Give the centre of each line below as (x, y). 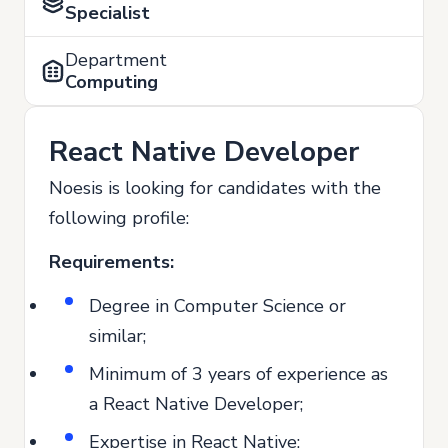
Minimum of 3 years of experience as (238, 373)
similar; (117, 335)
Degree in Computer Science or (217, 305)
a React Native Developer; (196, 403)
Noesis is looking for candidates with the (215, 187)
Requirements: (111, 261)
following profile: (119, 217)
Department (116, 59)
